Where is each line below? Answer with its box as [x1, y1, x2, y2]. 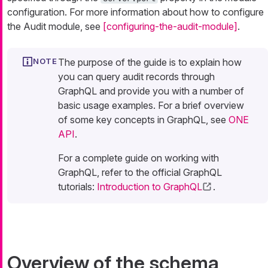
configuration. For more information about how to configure [7, 6, 264, 19]
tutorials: [58, 181, 97, 193]
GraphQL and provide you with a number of [58, 85, 244, 98]
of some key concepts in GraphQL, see [58, 114, 229, 126]
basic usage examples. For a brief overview [58, 99, 244, 112]
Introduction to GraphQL [97, 181, 202, 193]
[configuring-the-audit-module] [103, 20, 237, 33]
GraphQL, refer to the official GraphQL [58, 166, 222, 179]
